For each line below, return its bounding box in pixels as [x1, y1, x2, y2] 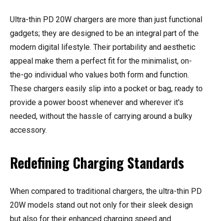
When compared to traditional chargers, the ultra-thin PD [10, 186, 202, 196]
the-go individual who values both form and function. [10, 70, 189, 80]
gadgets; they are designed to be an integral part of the [10, 29, 199, 38]
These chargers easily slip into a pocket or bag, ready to [10, 84, 203, 94]
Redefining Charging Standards [10, 152, 184, 173]
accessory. [10, 125, 47, 135]
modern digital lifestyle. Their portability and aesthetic [10, 42, 195, 52]
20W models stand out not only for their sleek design [10, 200, 193, 210]
